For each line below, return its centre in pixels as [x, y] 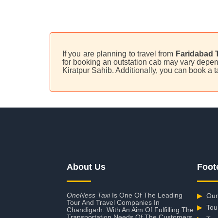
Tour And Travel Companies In [113, 202]
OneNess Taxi [88, 195]
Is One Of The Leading [146, 195]
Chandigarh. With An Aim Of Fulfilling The [130, 210]
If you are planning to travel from [119, 54]
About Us [86, 167]
